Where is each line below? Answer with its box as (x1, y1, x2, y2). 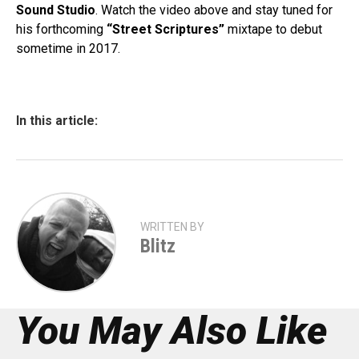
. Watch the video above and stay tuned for (95, 2, 333, 18)
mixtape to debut (224, 22, 322, 37)
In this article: (16, 113, 98, 128)
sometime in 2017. (16, 41, 120, 56)
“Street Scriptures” (107, 22, 224, 37)
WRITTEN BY (140, 220, 204, 233)
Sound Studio (16, 2, 95, 18)
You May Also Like (16, 308, 327, 353)
